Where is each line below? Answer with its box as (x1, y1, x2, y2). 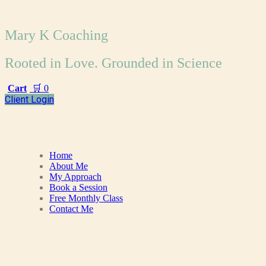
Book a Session (49, 182, 107, 192)
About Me (49, 160, 88, 171)
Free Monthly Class (49, 192, 123, 203)
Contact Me (49, 203, 93, 214)
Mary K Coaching (5, 27, 108, 43)
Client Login (5, 93, 54, 105)
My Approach (49, 171, 102, 182)
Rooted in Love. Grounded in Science (5, 55, 222, 71)
